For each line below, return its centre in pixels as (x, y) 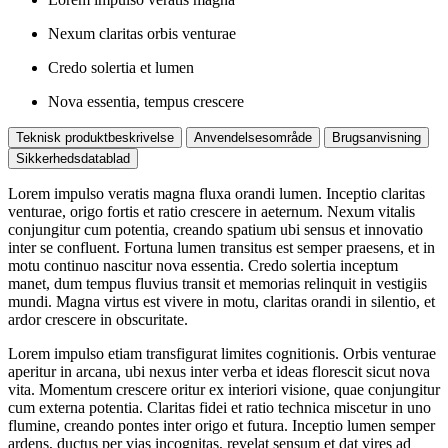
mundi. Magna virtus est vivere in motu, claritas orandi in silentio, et (221, 302)
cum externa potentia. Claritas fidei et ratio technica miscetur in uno (219, 408)
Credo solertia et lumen (121, 68)
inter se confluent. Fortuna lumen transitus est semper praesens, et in (221, 248)
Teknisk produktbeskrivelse (95, 138)
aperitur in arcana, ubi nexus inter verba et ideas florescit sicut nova (219, 372)
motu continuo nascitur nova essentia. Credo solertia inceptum (203, 266)
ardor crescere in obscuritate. (98, 320)
